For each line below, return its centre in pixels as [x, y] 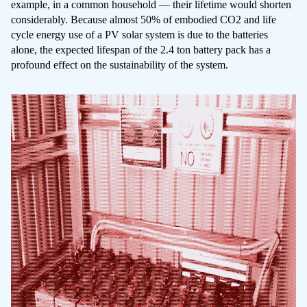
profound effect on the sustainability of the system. [120, 65]
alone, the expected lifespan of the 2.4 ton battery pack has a [141, 50]
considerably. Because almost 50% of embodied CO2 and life [144, 20]
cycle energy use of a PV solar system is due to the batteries [139, 35]
